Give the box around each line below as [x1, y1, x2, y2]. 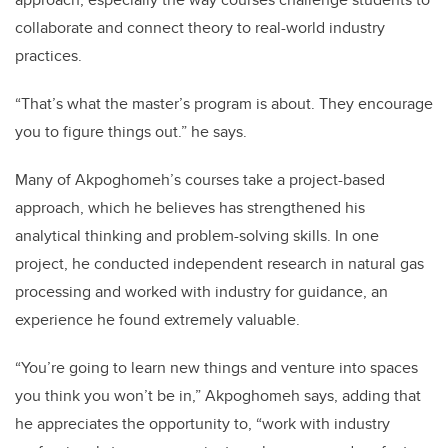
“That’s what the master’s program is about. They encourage [15, 92, 433, 116]
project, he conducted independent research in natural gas [15, 252, 424, 276]
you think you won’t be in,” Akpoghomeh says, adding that [15, 384, 421, 408]
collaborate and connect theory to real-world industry [15, 16, 385, 40]
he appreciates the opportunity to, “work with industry [15, 412, 390, 436]
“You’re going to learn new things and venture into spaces [15, 356, 418, 380]
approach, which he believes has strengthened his [15, 196, 365, 220]
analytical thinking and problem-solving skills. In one [15, 224, 379, 248]
